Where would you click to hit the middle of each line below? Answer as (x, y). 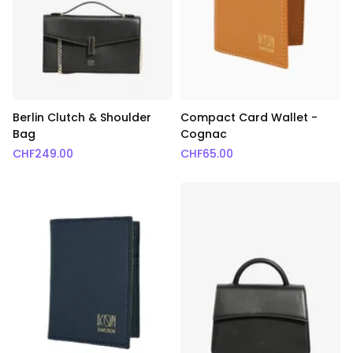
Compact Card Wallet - (249, 118)
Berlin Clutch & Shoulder (82, 118)
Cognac (203, 134)
